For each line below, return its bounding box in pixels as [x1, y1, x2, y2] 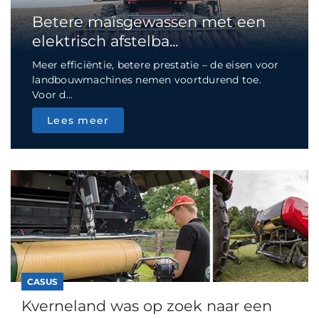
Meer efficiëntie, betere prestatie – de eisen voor [32, 58, 279, 72]
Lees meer [47, 114, 110, 127]
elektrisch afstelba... [32, 32, 178, 51]
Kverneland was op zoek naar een [21, 297, 272, 315]
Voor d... [32, 88, 73, 102]
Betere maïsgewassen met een [32, 13, 266, 31]
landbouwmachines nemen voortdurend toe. [32, 73, 261, 87]
